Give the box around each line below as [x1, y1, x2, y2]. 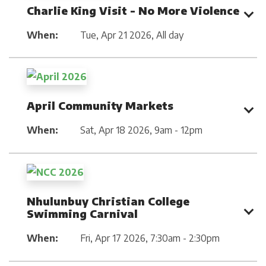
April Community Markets [27, 99, 173, 113]
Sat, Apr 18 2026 [80, 124, 150, 137]
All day [156, 28, 183, 41]
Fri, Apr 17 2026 [80, 232, 145, 244]
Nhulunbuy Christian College [27, 194, 189, 208]
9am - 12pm [154, 124, 202, 137]
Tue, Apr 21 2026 [80, 28, 151, 41]
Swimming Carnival [27, 206, 138, 220]
